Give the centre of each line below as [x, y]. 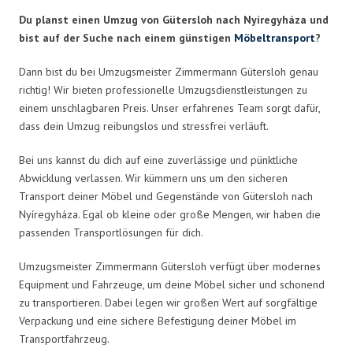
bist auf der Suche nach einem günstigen [126, 37]
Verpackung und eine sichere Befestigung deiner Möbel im [158, 320]
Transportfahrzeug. [64, 338]
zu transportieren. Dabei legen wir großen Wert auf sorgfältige [168, 302]
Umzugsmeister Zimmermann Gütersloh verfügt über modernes [170, 266]
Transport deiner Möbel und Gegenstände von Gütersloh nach [166, 196]
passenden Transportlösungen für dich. [111, 232]
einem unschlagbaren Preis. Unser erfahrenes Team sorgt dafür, [169, 108]
